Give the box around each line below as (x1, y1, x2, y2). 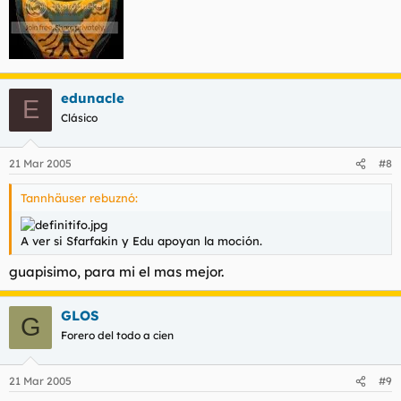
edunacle (61, 89, 124, 107)
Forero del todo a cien (61, 328, 174, 342)
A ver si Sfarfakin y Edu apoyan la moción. (21, 234, 262, 249)
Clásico (61, 110, 98, 124)
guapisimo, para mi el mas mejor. (9, 262, 224, 280)
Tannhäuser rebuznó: (21, 191, 138, 206)
